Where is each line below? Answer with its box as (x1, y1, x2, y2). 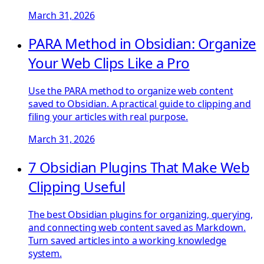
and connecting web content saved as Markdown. (28, 220, 246, 234)
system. (28, 246, 62, 260)
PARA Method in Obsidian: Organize (28, 34, 256, 54)
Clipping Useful (28, 176, 126, 196)
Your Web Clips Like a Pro (28, 53, 190, 73)
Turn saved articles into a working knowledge (28, 233, 227, 247)
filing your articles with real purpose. (28, 110, 189, 124)
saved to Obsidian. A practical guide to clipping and (28, 97, 251, 111)
